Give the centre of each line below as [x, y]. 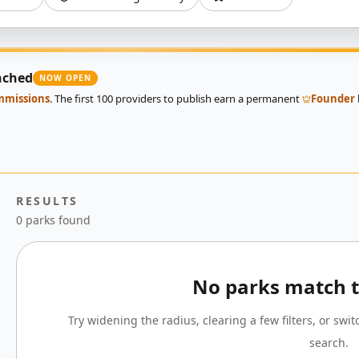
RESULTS [47, 201]
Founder [333, 99]
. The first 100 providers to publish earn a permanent [176, 99]
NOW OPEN [65, 77]
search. [329, 343]
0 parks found [53, 220]
